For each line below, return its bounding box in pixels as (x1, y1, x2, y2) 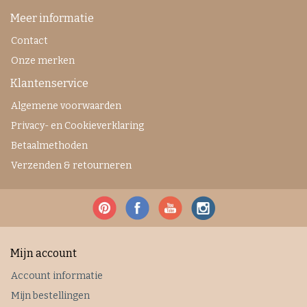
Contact (11, 35, 48, 47)
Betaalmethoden (11, 140, 88, 151)
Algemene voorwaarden (11, 100, 121, 112)
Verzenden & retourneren (11, 160, 132, 171)
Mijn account (10, 247, 77, 260)
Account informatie (11, 270, 103, 282)
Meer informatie (10, 12, 94, 25)
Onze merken (11, 55, 75, 66)
